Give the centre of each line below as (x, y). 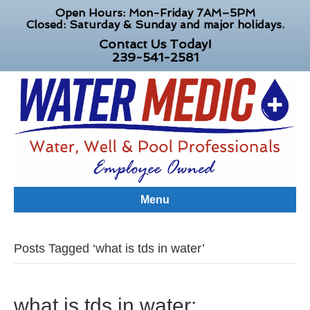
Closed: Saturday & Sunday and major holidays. (155, 25)
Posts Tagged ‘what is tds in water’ (109, 249)
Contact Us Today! (155, 44)
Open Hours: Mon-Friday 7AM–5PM (155, 13)
